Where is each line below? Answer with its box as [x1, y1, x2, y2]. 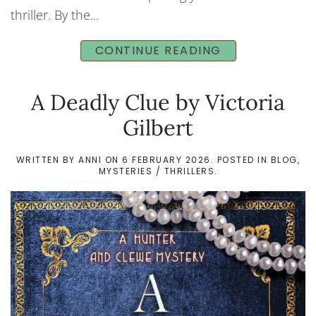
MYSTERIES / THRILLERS [98, 164, 214, 177]
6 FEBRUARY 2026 [122, 153, 211, 166]
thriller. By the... [11, 6, 99, 24]
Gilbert [123, 113, 193, 141]
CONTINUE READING [95, 42, 221, 59]
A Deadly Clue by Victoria [31, 87, 285, 116]
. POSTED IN [210, 153, 271, 166]
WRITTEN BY [16, 153, 79, 166]
